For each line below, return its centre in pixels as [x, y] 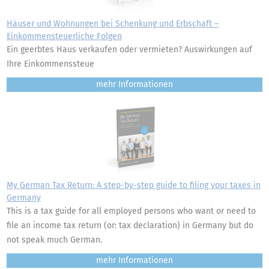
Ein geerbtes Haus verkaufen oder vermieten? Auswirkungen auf [129, 50]
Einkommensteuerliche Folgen [64, 36]
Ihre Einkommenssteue [50, 64]
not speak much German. [54, 240]
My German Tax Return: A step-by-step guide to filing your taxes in [134, 185]
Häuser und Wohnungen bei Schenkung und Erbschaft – [113, 24]
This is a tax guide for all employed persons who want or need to [131, 211]
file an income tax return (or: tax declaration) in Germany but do [130, 225]
